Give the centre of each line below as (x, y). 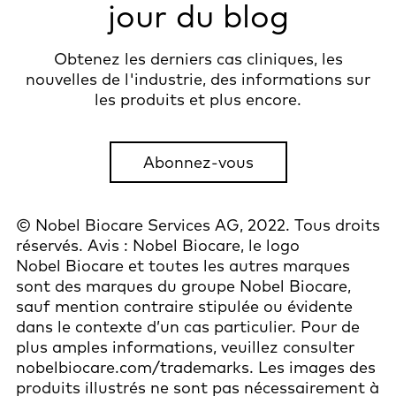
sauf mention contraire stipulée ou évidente (184, 307)
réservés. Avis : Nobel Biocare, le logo (158, 246)
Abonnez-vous (198, 163)
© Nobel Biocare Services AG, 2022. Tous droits (198, 225)
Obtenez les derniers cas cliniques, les (198, 59)
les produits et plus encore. (198, 100)
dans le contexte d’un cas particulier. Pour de (188, 327)
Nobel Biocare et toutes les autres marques (183, 266)
